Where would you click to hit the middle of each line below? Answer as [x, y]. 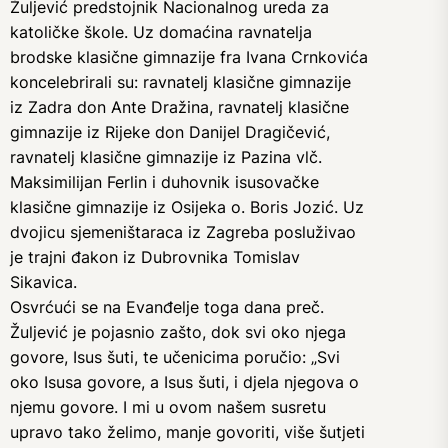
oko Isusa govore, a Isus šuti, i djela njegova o [184, 382]
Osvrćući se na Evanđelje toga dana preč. [167, 307]
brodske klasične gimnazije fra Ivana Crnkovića [189, 57]
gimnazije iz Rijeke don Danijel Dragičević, [170, 132]
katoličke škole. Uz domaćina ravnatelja [161, 32]
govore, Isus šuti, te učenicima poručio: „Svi [175, 357]
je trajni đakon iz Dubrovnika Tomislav [155, 257]
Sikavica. [43, 282]
